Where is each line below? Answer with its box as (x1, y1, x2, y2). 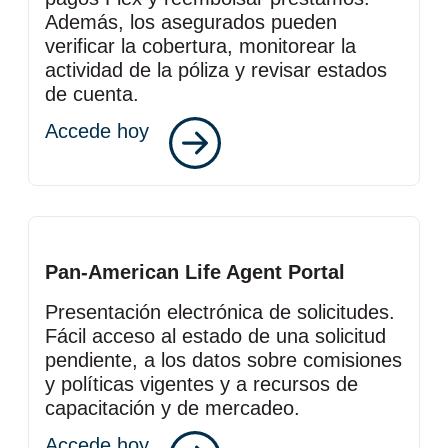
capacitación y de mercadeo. (45, 397, 300, 419)
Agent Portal (221, 261, 345, 283)
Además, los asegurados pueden (45, 11, 337, 33)
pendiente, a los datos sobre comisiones (45, 349, 402, 371)
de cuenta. (45, 83, 139, 105)
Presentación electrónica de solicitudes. (45, 301, 395, 323)
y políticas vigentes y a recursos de (45, 373, 358, 395)
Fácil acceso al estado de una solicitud (45, 325, 386, 347)
